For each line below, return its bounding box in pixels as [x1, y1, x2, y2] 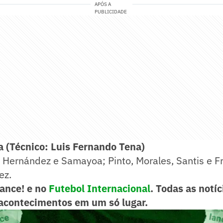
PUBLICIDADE [95, 8, 127, 15]
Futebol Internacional [49, 182, 150, 196]
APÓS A [95, 1, 111, 8]
